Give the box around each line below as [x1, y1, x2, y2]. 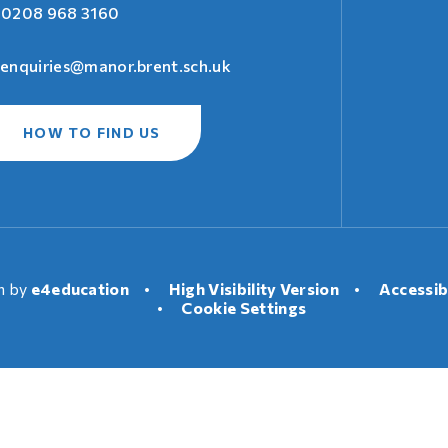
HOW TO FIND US [23, 123, 161, 141]
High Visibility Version [168, 278, 340, 298]
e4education [30, 278, 130, 298]
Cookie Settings [181, 297, 307, 317]
